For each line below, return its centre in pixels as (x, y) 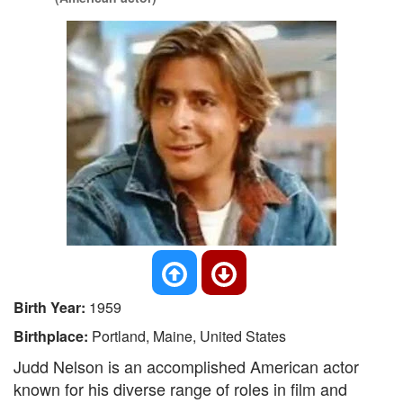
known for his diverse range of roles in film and (180, 389)
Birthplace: (53, 336)
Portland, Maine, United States (189, 336)
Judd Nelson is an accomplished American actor (186, 366)
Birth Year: (51, 307)
